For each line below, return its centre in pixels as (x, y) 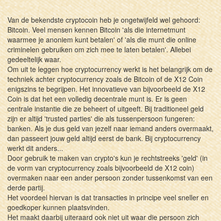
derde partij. (26, 187)
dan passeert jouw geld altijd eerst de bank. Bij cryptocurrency (104, 138)
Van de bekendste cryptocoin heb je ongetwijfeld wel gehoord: (104, 19)
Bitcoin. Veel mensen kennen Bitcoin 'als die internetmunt (96, 29)
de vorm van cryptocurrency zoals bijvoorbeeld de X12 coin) (101, 167)
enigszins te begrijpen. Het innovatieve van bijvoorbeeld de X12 (106, 89)
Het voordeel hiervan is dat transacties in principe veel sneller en (108, 197)
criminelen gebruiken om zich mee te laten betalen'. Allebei (99, 49)
